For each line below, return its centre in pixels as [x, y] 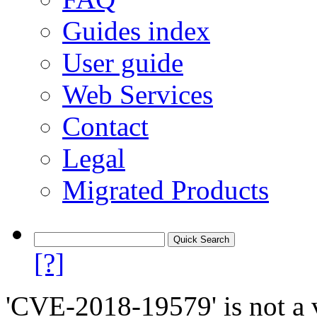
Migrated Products [166, 190]
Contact [105, 126]
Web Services [138, 94]
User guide [123, 63]
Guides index [136, 31]
